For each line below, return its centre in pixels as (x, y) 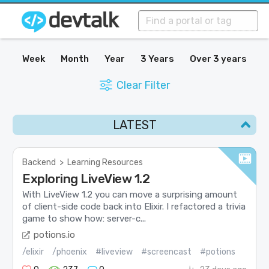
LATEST (134, 125)
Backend (39, 162)
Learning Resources (105, 162)
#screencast (167, 252)
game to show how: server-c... (84, 219)
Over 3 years (218, 59)
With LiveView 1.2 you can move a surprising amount (130, 195)
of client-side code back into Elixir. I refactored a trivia (134, 207)
